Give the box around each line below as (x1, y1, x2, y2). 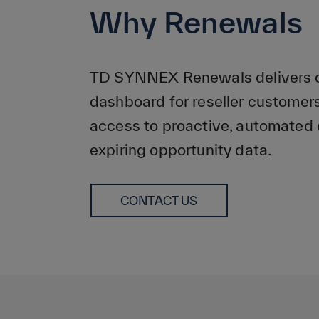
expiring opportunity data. (90, 141, 272, 158)
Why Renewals (90, 5, 303, 39)
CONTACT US (120, 194, 198, 207)
